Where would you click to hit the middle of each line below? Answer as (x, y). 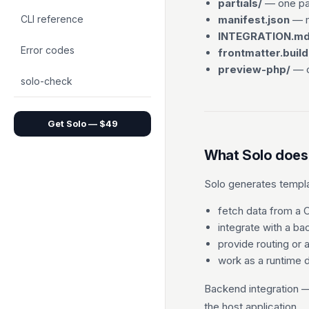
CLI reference (52, 19)
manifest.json (254, 20)
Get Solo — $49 (82, 123)
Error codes (48, 50)
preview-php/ (254, 69)
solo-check (47, 81)
